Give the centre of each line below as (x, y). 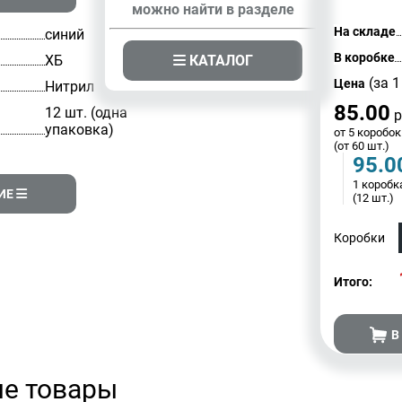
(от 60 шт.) (362, 146)
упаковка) (79, 130)
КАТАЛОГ (219, 60)
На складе (365, 31)
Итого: (354, 282)
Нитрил (69, 87)
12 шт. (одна (86, 113)
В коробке (365, 57)
